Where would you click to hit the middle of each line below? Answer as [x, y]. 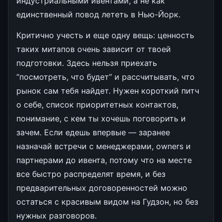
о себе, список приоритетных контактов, [97, 104]
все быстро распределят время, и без [91, 174]
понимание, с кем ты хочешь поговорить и [101, 118]
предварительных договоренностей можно [102, 188]
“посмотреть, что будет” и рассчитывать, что [106, 77]
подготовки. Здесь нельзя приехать [87, 63]
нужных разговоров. [56, 215]
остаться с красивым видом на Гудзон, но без [107, 201]
